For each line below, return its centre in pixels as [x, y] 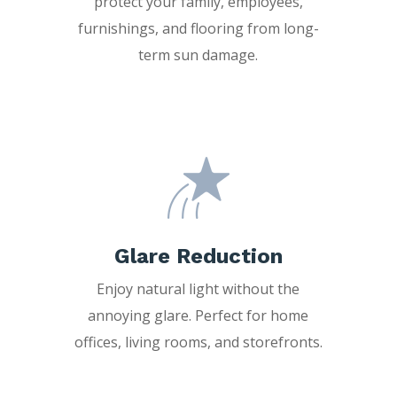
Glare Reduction [198, 256]
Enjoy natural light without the [198, 288]
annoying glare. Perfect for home [198, 315]
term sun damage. [198, 54]
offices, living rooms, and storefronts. [198, 342]
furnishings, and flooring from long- [198, 28]
